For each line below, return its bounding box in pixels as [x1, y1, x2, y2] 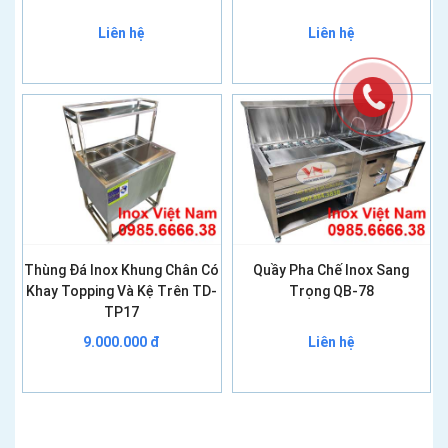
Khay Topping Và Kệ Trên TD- [26, 282, 218, 299]
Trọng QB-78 [288, 282, 374, 299]
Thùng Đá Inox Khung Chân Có [24, 261, 220, 278]
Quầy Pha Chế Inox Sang [253, 261, 410, 278]
